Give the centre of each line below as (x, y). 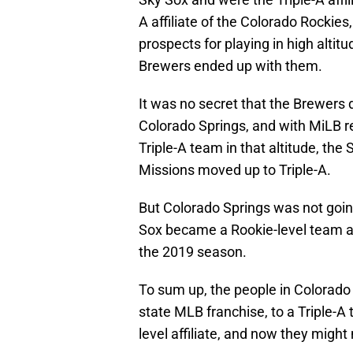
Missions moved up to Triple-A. (235, 170)
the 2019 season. (193, 252)
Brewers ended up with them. (230, 66)
